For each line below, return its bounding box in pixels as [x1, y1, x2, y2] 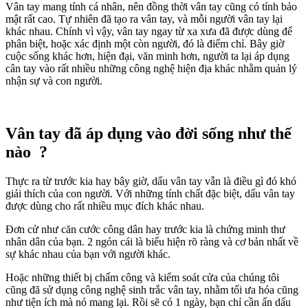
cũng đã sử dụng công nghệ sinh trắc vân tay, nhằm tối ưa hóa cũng [5, 284, 298, 296]
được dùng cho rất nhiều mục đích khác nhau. [5, 200, 204, 212]
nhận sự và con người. [5, 75, 102, 87]
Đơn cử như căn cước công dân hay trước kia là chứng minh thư [5, 223, 285, 236]
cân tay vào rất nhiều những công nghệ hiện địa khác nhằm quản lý [5, 63, 297, 75]
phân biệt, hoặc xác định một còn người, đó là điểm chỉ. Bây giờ [5, 38, 284, 50]
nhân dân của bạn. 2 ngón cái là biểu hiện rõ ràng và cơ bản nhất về [5, 236, 298, 248]
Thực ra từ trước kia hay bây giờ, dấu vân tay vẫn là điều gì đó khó [5, 175, 296, 188]
